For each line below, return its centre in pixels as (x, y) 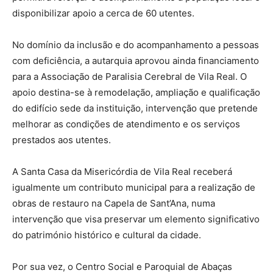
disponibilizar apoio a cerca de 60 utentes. (103, 13)
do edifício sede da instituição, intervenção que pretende (135, 108)
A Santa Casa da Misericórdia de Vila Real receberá (122, 171)
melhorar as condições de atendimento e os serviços (126, 124)
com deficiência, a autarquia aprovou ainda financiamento (136, 60)
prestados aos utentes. (62, 140)
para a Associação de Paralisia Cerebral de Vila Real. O (129, 76)
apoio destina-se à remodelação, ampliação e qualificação (136, 92)
